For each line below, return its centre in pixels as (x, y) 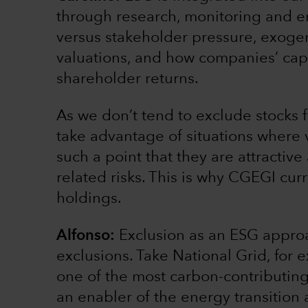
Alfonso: (86, 236)
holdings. (89, 199)
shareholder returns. (128, 79)
